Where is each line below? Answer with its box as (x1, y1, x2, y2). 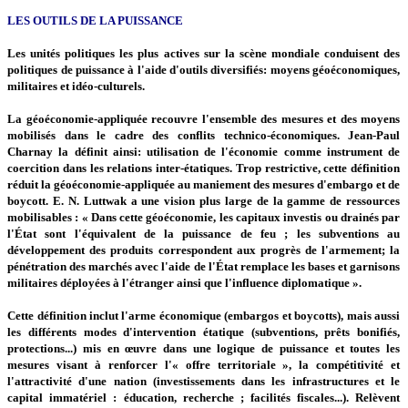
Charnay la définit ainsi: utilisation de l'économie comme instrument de (7, 144, 401, 158)
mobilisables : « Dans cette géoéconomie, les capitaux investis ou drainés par (7, 209, 401, 224)
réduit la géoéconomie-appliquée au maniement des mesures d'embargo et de (7, 177, 401, 191)
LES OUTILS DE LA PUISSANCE (7, 13, 184, 27)
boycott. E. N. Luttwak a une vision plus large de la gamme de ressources (7, 193, 401, 208)
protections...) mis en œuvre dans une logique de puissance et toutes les (7, 341, 401, 355)
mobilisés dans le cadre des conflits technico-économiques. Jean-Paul (7, 127, 401, 142)
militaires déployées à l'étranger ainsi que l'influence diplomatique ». (7, 275, 362, 290)
